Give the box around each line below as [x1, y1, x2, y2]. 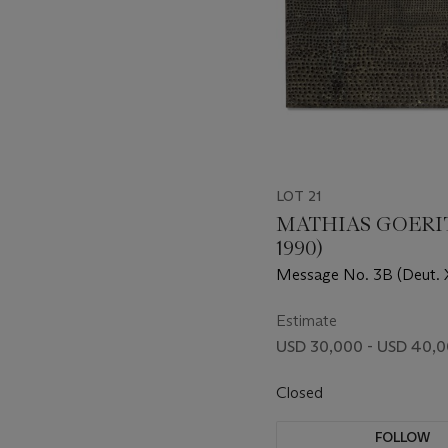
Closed [276, 382, 327, 402]
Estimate [276, 310, 337, 330]
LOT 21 [276, 186, 321, 205]
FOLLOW [375, 427, 431, 446]
